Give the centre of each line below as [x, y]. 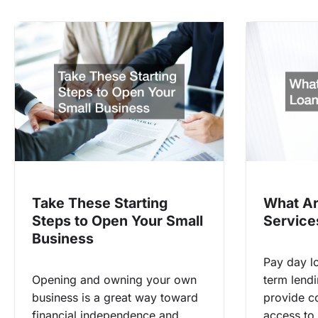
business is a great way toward [115, 298]
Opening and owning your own [114, 280]
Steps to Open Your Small [117, 221]
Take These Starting [100, 203]
